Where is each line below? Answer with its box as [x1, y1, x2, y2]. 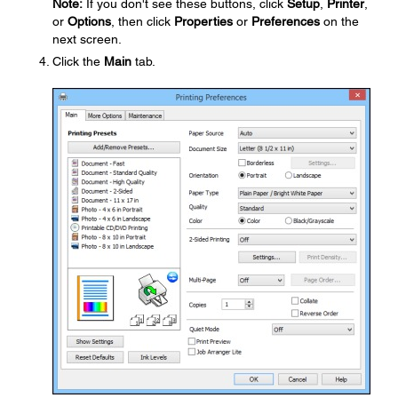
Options [68, 14, 111, 28]
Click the [52, 54, 104, 68]
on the [320, 14, 359, 28]
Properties [174, 14, 233, 28]
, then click [111, 14, 174, 28]
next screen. [52, 32, 122, 46]
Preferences [251, 14, 320, 28]
